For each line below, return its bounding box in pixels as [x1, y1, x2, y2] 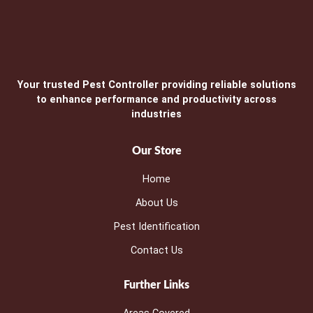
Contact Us [130, 245, 183, 257]
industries [131, 108, 182, 120]
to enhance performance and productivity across [36, 93, 277, 105]
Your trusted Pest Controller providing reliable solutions [17, 78, 296, 91]
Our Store [131, 145, 182, 157]
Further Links [124, 279, 189, 291]
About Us [135, 197, 178, 210]
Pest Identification [113, 221, 200, 233]
